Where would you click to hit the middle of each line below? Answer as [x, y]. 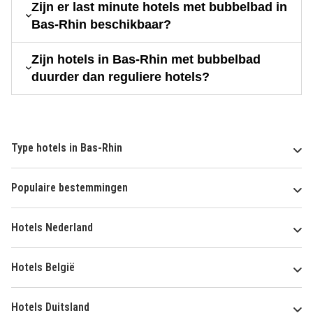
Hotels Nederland [52, 227]
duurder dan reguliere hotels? [120, 77]
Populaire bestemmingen [70, 187]
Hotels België [43, 267]
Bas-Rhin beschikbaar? [101, 24]
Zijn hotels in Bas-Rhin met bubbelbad [146, 59]
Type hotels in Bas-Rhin [67, 147]
